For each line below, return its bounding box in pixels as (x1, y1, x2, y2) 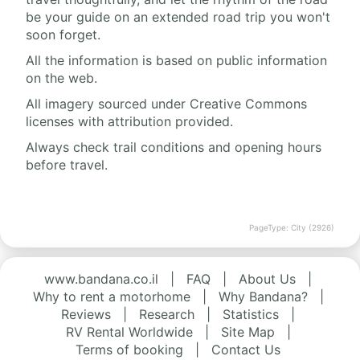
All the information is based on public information (26, 52, 327, 69)
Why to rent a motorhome (32, 288, 190, 305)
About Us (239, 271, 296, 288)
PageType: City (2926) (249, 223, 334, 233)
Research (139, 306, 194, 323)
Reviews (61, 306, 111, 323)
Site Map (220, 324, 275, 341)
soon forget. (26, 27, 100, 43)
